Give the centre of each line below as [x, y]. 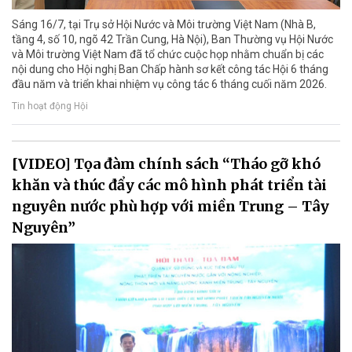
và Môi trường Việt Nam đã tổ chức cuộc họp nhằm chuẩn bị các [168, 55]
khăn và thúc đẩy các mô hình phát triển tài [169, 185]
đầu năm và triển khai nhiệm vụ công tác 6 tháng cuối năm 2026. [169, 84]
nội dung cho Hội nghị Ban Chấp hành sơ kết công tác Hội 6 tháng [170, 70]
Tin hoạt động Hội [50, 106]
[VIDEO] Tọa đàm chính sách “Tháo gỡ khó [166, 164]
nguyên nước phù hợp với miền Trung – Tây [170, 207]
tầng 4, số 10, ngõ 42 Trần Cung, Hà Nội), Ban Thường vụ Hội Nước [172, 40]
